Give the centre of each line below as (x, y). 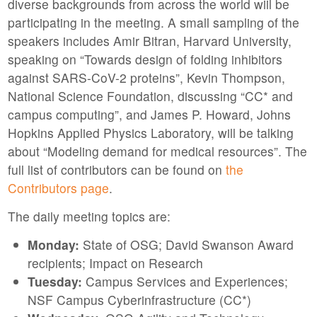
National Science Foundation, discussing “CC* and (150, 96)
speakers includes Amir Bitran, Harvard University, (149, 40)
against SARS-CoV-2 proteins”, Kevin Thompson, (146, 77)
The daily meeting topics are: (89, 216)
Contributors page (58, 188)
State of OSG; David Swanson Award (186, 244)
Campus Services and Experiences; (185, 281)
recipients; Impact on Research (115, 263)
